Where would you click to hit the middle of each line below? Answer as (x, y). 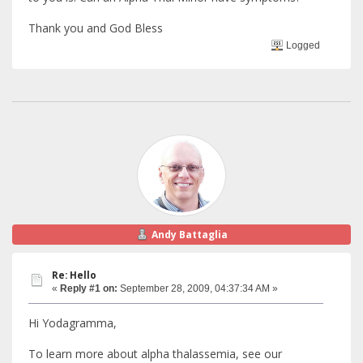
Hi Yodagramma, (73, 322)
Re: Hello (74, 275)
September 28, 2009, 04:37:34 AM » (198, 289)
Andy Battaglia (189, 234)
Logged (302, 45)
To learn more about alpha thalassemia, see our (155, 353)
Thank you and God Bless (96, 28)
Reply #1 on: (89, 289)
